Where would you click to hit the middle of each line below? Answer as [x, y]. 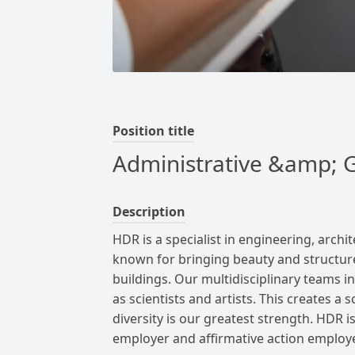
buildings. [142, 279]
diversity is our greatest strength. [213, 319]
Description [149, 212]
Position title [153, 131]
